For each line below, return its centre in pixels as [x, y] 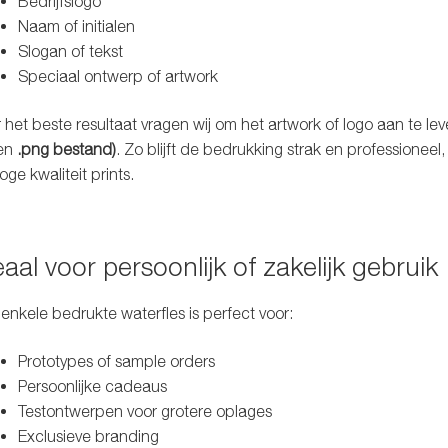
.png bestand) [66, 148]
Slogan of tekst [70, 51]
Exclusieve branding [88, 435]
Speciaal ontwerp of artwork [117, 76]
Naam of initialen [76, 26]
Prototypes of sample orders [116, 360]
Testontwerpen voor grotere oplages [144, 410]
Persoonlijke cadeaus [92, 385]
